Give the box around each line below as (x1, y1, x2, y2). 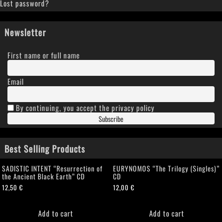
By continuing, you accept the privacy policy (14, 101, 155, 113)
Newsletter (4, 25, 46, 39)
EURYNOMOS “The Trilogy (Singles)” (113, 162, 220, 173)
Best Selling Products (4, 141, 85, 156)
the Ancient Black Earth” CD (2, 170, 85, 181)
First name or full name (7, 49, 80, 60)
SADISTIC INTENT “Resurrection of (2, 162, 103, 173)
